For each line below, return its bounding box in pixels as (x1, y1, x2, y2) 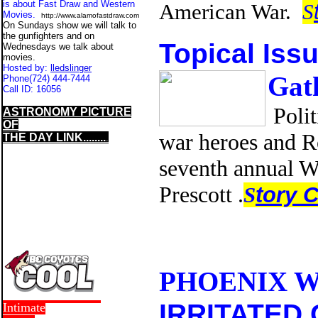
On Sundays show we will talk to (3, 20, 136, 31)
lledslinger (50, 62, 92, 73)
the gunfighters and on (3, 31, 94, 41)
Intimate (3, 300, 45, 314)
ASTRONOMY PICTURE (3, 106, 131, 118)
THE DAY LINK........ (3, 131, 106, 143)
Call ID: (3, 84, 36, 94)
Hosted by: (3, 62, 50, 73)
